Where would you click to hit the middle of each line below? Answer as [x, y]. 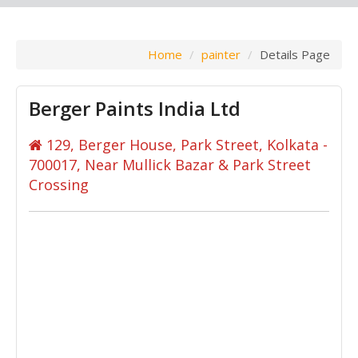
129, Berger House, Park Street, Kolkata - [185, 144]
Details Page [295, 54]
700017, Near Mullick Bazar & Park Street [170, 164]
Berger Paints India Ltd [135, 108]
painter [221, 54]
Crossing [59, 184]
